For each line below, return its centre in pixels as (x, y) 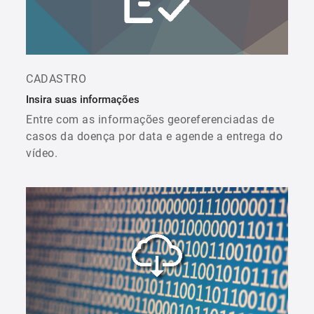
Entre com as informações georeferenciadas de (150, 119)
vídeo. (42, 153)
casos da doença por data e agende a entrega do (154, 136)
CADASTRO (56, 78)
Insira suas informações (83, 99)
